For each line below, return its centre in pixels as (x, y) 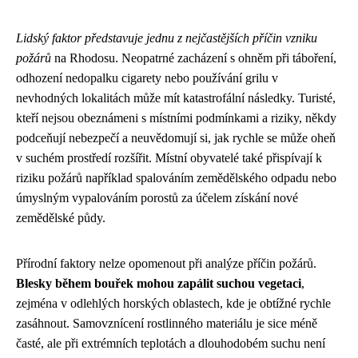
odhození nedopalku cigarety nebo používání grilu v (147, 78)
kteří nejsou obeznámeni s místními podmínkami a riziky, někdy (176, 117)
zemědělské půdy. (61, 217)
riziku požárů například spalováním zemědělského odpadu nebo (176, 177)
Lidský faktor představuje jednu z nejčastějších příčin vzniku (167, 38)
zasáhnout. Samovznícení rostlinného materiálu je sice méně (167, 323)
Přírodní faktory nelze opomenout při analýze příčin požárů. (166, 263)
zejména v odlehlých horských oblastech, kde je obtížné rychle (173, 303)
